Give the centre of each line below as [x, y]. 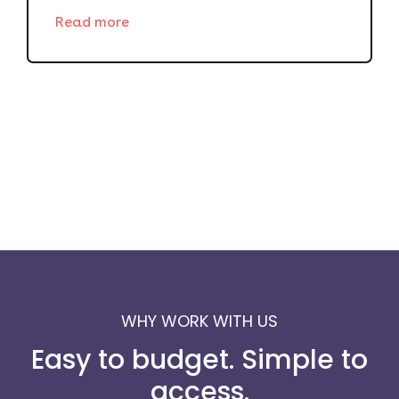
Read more [92, 21]
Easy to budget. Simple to [199, 359]
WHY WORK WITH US [199, 321]
